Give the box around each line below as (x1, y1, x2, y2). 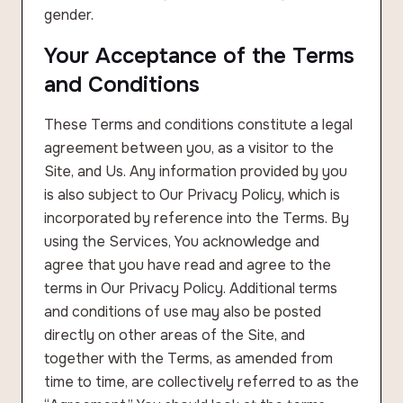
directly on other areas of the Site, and (44, 326, 305, 345)
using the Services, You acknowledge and (44, 232, 319, 251)
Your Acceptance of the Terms (44, 42, 354, 69)
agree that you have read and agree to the (44, 255, 331, 274)
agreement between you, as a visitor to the (44, 139, 334, 157)
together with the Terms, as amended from (44, 349, 333, 368)
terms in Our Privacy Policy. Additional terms (44, 279, 337, 298)
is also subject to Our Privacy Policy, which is (44, 185, 340, 204)
